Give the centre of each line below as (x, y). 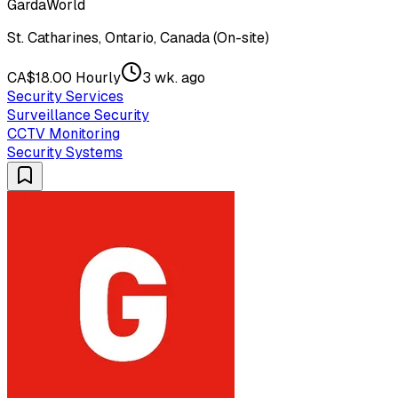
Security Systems (65, 152)
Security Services (65, 96)
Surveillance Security (78, 115)
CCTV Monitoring (64, 133)
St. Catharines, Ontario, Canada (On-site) (138, 37)
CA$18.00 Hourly (64, 77)
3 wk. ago (174, 77)
